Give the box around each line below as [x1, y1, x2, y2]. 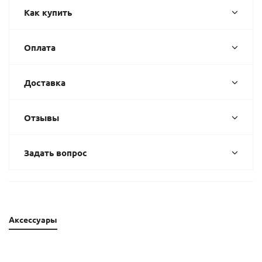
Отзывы [24, 112, 59, 123]
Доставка [24, 77, 65, 88]
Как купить [24, 6, 72, 18]
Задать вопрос [24, 147, 87, 158]
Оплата [24, 42, 56, 53]
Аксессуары [9, 214, 57, 225]
